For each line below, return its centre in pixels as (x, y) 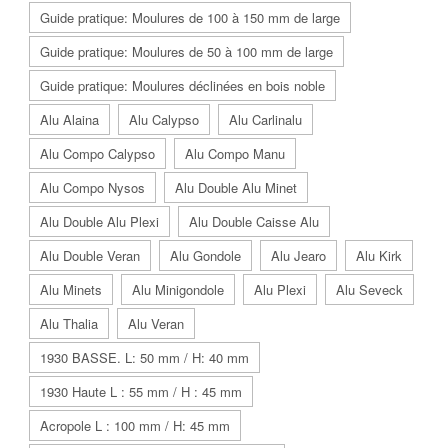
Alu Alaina (69, 119)
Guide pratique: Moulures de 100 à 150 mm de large (190, 17)
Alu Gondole (205, 255)
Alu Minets (71, 289)
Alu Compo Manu (235, 153)
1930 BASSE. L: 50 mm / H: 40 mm (144, 357)
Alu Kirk (379, 255)
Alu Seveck (369, 289)
